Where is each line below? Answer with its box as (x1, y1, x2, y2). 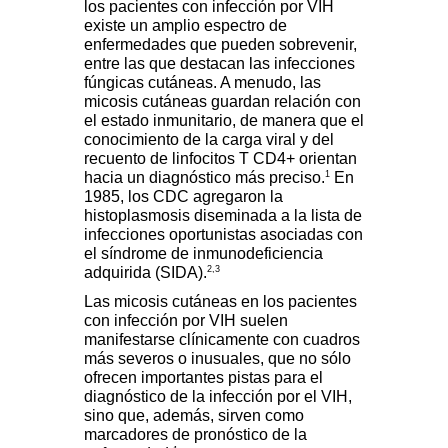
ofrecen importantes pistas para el (84, 369, 323, 387)
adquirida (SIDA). (84, 264, 207, 282)
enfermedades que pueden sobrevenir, (84, 36, 357, 54)
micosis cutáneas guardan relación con (84, 93, 361, 111)
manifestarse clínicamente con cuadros (84, 331, 360, 349)
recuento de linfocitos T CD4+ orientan (84, 150, 357, 168)
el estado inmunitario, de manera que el (84, 112, 364, 130)
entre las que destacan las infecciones (84, 55, 355, 73)
